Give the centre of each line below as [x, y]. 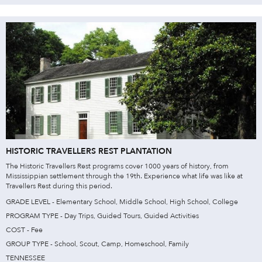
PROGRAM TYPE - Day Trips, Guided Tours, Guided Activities [102, 216]
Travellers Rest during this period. [59, 186]
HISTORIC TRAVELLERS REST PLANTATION [89, 151]
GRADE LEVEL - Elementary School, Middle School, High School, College [122, 201]
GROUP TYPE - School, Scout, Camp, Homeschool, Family [97, 244]
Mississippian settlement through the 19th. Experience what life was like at [124, 176]
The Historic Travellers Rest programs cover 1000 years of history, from [117, 166]
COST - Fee [24, 230]
